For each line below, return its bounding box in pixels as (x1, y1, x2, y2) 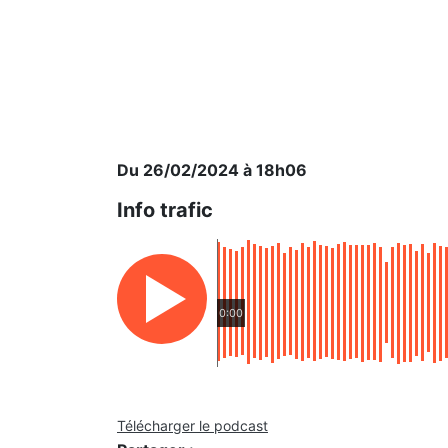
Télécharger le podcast (117, 417, 268, 434)
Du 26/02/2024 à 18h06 (117, 160, 307, 180)
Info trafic (117, 198, 213, 222)
